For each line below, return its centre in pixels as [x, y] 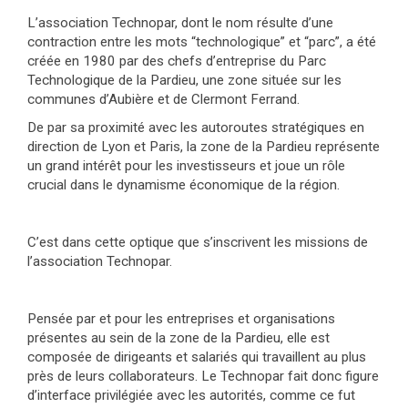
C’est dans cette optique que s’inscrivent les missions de [198, 242]
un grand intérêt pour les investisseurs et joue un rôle [186, 166]
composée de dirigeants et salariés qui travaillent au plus [197, 357]
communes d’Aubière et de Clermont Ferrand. [165, 99]
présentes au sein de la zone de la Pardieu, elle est [178, 338]
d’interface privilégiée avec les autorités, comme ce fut [191, 395]
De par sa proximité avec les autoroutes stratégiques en [196, 127]
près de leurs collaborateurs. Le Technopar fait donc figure [203, 376]
